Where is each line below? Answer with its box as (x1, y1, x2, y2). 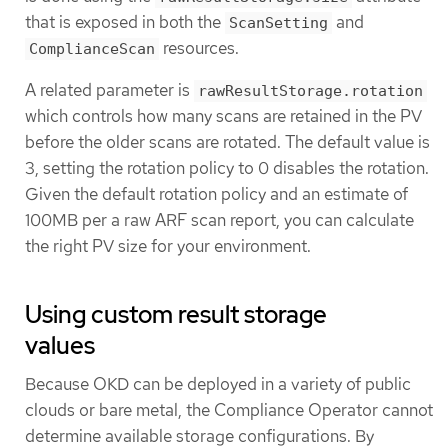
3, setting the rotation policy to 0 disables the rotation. (25, 156, 429, 179)
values (25, 329, 95, 361)
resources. (159, 37, 239, 60)
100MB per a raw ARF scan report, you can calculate (25, 208, 414, 231)
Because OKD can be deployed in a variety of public (25, 372, 411, 395)
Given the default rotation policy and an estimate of (25, 182, 408, 205)
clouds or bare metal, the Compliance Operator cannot (25, 398, 433, 421)
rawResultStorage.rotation (198, 81, 423, 100)
